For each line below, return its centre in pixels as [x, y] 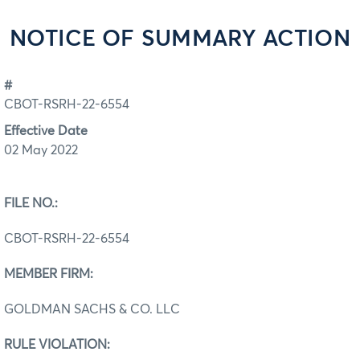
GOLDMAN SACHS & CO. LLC [92, 309]
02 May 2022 [41, 150]
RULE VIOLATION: [57, 344]
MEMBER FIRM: [49, 274]
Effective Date [46, 131]
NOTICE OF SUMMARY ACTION [180, 39]
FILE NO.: [31, 203]
